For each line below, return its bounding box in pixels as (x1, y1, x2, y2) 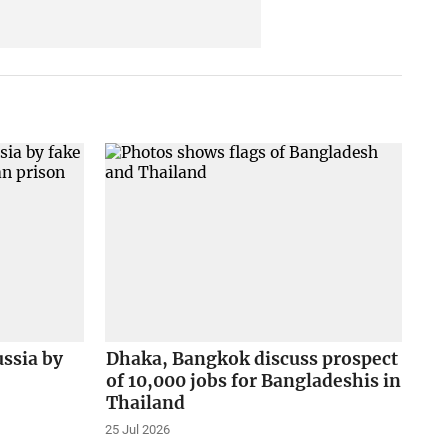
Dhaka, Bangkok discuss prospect (105, 348, 398, 371)
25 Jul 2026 (104, 422, 170, 438)
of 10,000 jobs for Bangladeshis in (105, 370, 401, 393)
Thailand (105, 392, 185, 415)
